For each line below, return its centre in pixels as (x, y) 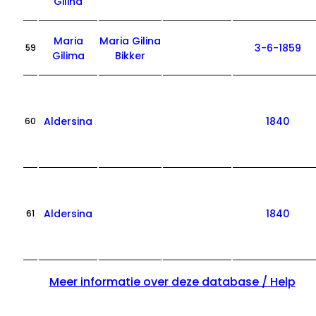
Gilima (68, 56)
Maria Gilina (130, 41)
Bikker (130, 56)
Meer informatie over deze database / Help (172, 282)
